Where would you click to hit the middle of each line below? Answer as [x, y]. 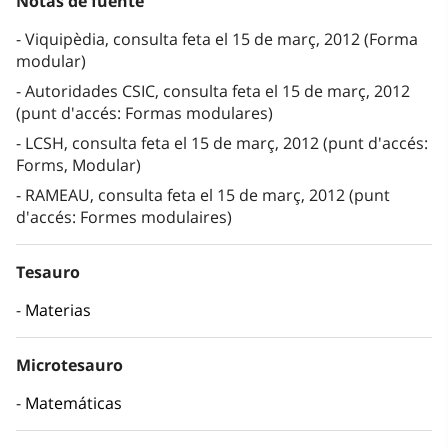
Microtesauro [69, 365]
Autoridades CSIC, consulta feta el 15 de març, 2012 [217, 91]
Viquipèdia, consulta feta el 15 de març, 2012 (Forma [221, 39]
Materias [58, 310]
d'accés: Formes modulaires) [124, 217]
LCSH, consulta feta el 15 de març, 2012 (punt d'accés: [226, 143]
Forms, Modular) [78, 165]
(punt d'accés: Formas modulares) [144, 113]
